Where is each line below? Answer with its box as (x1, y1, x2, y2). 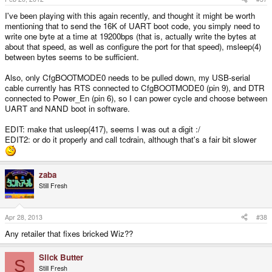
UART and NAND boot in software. (5, 102, 130, 114)
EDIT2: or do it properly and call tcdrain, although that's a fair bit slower (5, 133, 256, 145)
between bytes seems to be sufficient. (5, 50, 139, 63)
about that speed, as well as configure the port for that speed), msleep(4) (5, 40, 261, 52)
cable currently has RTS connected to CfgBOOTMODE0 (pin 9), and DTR (5, 81, 265, 93)
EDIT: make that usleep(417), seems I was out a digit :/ (5, 123, 200, 135)
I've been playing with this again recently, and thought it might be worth (5, 9, 255, 21)
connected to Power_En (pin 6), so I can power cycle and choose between (5, 92, 267, 104)
